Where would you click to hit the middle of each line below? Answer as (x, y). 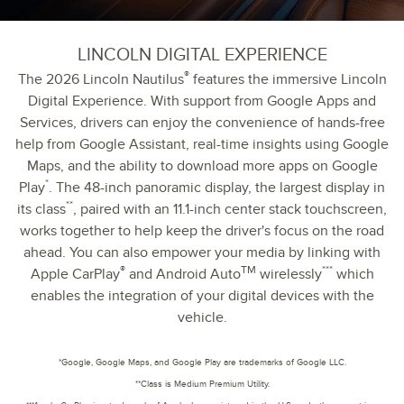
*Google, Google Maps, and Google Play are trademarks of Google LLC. (202, 362)
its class (41, 209)
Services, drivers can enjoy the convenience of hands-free (202, 122)
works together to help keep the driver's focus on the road (202, 230)
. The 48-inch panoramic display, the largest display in (217, 187)
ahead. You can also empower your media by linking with (202, 252)
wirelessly (289, 274)
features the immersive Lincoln (288, 79)
